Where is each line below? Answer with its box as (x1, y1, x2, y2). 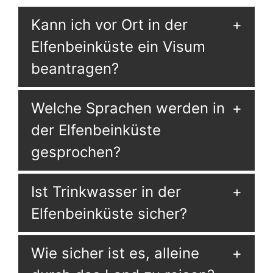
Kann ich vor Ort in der (30, 15, 188, 34)
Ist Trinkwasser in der (30, 182, 181, 200)
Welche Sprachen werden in (30, 99, 225, 117)
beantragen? (30, 59, 119, 77)
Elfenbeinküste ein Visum (30, 37, 205, 55)
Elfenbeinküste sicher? (30, 204, 187, 222)
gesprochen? (30, 143, 121, 161)
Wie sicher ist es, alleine (30, 244, 199, 262)
